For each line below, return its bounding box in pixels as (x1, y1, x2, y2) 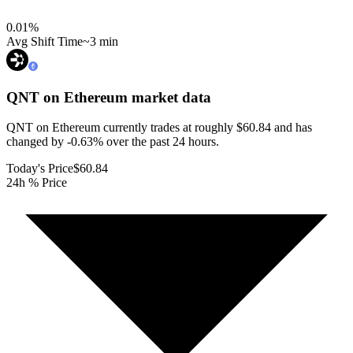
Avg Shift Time (6, 34, 83, 48)
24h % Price (6, 176, 67, 190)
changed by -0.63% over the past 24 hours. (6, 135, 219, 149)
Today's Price (6, 162, 73, 176)
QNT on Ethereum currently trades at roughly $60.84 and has (6, 121, 312, 135)
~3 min (83, 34, 118, 48)
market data (128, 88, 211, 106)
